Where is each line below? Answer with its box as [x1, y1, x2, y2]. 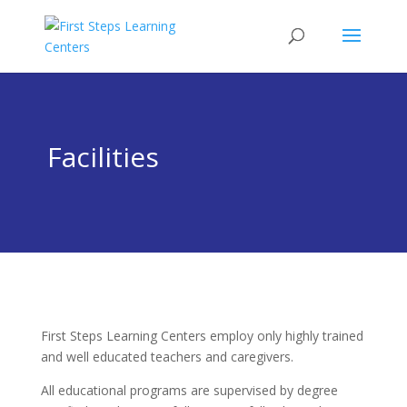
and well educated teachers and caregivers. [40, 348, 293, 365]
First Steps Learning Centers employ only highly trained [40, 327, 363, 344]
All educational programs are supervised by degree [40, 382, 338, 399]
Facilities [46, 138, 159, 175]
